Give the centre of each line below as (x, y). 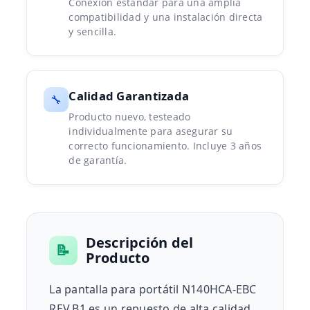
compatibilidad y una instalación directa (166, 17)
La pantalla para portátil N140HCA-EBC (153, 290)
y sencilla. (93, 32)
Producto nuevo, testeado (130, 117)
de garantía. (98, 161)
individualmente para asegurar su (151, 131)
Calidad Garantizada (129, 96)
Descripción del (139, 243)
